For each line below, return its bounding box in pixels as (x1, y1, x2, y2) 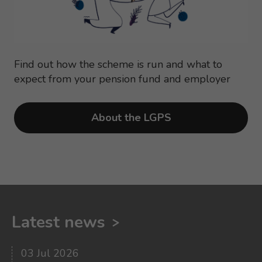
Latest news (11, 211, 105, 233)
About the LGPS (91, 111, 171, 125)
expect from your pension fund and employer (13, 72, 230, 87)
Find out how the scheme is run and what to (13, 57, 222, 72)
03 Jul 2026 (20, 246, 79, 260)
